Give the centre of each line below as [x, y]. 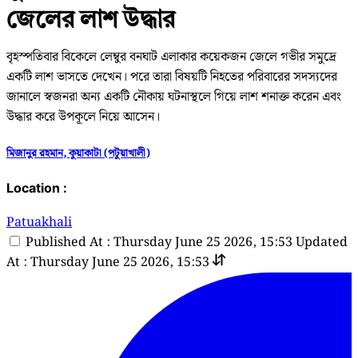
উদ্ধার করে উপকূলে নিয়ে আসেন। [83, 117]
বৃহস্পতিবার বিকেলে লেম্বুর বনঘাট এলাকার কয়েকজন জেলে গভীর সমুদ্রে [171, 57]
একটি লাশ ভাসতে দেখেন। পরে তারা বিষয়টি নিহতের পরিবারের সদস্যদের [172, 77]
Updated [322, 243]
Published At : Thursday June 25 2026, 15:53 [159, 243]
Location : [37, 188]
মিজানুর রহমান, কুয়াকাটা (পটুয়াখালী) [78, 153]
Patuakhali [39, 223]
